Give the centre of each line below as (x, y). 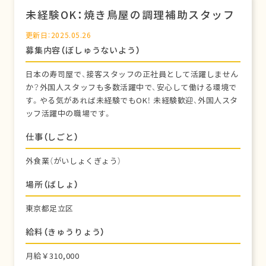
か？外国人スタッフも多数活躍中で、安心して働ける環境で (131, 88)
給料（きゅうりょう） (65, 232)
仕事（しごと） (52, 137)
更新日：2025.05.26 (58, 35)
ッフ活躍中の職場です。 (69, 114)
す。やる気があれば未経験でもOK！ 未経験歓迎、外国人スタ (132, 101)
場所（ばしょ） (52, 184)
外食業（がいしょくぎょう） (73, 161)
